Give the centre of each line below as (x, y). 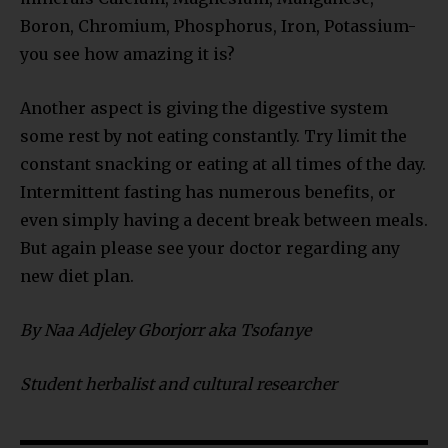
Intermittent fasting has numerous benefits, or (208, 191)
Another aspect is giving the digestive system (204, 107)
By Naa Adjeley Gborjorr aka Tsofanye (165, 329)
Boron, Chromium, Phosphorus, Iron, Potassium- (218, 25)
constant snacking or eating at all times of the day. (223, 163)
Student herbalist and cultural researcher (178, 383)
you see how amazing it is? (127, 53)
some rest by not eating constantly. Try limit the (213, 135)
